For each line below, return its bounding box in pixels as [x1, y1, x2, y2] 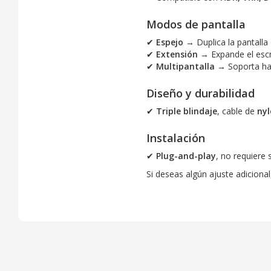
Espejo [155, 36, 183, 48]
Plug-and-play [155, 149, 216, 162]
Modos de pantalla [146, 16, 246, 31]
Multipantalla [155, 60, 215, 72]
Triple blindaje [155, 105, 217, 117]
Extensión [155, 48, 198, 60]
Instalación [146, 130, 205, 145]
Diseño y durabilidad [146, 85, 255, 100]
